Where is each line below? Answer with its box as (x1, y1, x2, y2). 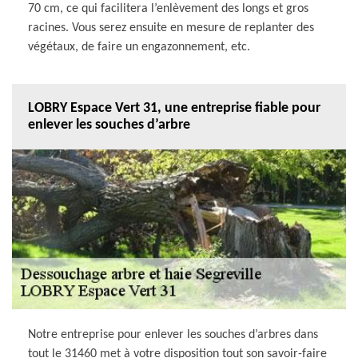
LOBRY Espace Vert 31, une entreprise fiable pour (28, 100, 320, 116)
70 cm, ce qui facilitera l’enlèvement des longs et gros (28, 2, 308, 15)
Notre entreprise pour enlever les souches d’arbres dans (28, 328, 318, 341)
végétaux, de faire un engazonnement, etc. (28, 40, 250, 54)
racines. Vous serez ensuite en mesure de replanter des (28, 21, 314, 34)
